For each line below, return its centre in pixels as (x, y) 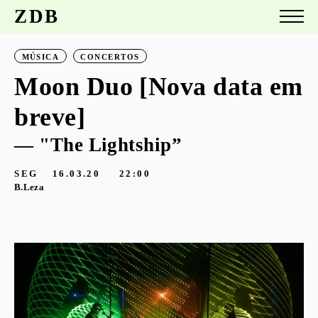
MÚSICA (40, 56)
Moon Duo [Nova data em (159, 86)
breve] (50, 117)
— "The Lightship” (98, 144)
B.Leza (29, 187)
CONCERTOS (110, 56)
